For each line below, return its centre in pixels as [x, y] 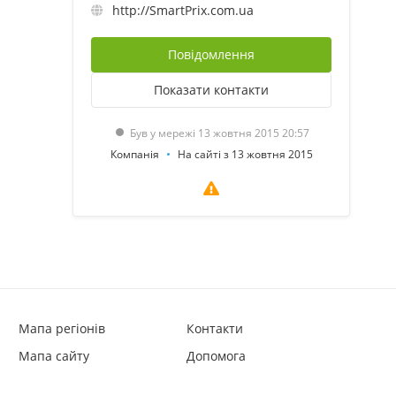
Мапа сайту [54, 356]
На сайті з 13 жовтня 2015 [245, 154]
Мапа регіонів [62, 328]
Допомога [216, 356]
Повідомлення [211, 54]
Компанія [134, 154]
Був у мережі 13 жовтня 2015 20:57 [219, 133]
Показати [182, 89]
